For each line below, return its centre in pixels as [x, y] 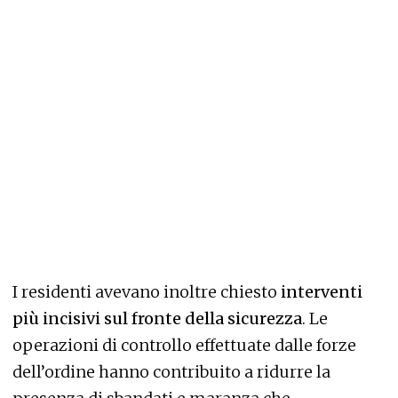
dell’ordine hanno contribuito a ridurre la [171, 372]
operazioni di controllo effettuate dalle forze [184, 346]
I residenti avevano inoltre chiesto [145, 292]
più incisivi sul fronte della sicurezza [157, 319]
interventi [320, 292]
